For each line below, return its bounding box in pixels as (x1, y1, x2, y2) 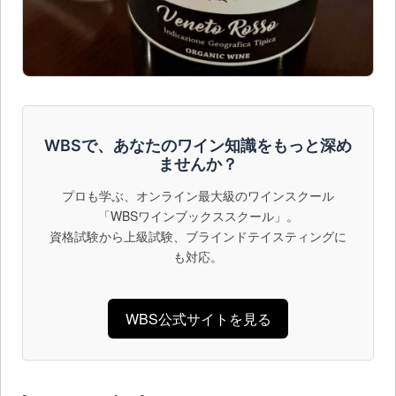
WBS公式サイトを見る (125, 308, 271, 329)
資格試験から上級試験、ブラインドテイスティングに (49, 227, 346, 246)
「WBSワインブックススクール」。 (97, 207, 299, 225)
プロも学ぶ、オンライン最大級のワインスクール (62, 187, 334, 205)
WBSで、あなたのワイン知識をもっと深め (44, 135, 352, 155)
